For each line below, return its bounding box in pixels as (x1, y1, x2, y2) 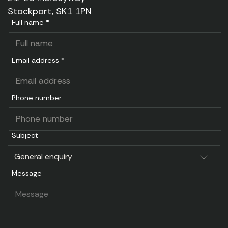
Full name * (12, 18, 49, 27)
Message (12, 168, 42, 178)
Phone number (12, 93, 62, 103)
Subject (12, 131, 38, 140)
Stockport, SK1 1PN (8, 5, 92, 18)
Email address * (12, 55, 65, 65)
